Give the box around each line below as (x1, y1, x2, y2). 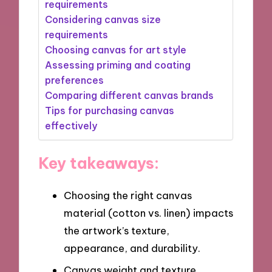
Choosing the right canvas (64, 189, 192, 202)
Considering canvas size (45, 13, 161, 25)
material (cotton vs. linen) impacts (64, 206, 233, 220)
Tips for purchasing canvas (45, 104, 175, 117)
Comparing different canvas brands (45, 89, 214, 101)
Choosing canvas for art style (45, 43, 187, 56)
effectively (45, 119, 98, 132)
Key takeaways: (38, 153, 160, 173)
